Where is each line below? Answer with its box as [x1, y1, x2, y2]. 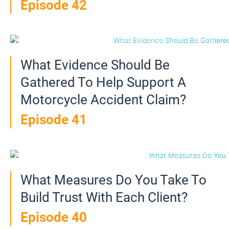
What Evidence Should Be [20, 57, 170, 73]
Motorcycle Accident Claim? [20, 92, 186, 108]
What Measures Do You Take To [20, 172, 207, 188]
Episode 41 [20, 112, 87, 128]
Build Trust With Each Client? [20, 189, 188, 205]
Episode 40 [20, 209, 87, 225]
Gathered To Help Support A [20, 75, 186, 90]
